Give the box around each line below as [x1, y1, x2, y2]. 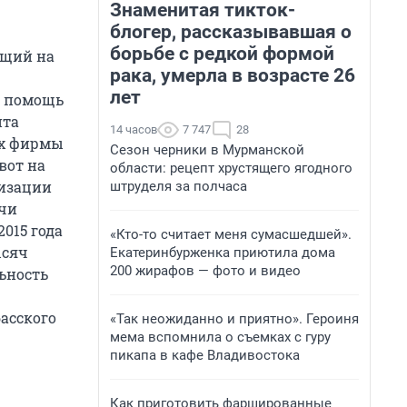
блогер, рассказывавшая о [110, 21, 352, 43]
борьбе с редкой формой [110, 43, 334, 65]
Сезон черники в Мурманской [110, 142, 304, 158]
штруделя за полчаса [110, 178, 247, 194]
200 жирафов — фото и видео [110, 263, 301, 279]
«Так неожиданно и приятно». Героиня [110, 311, 359, 327]
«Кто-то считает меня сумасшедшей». [110, 226, 352, 243]
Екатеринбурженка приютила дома [110, 244, 335, 261]
